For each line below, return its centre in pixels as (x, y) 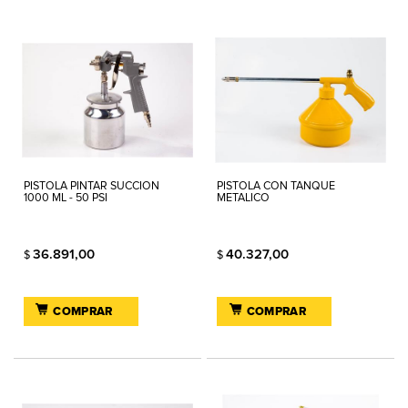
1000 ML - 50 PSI (66, 198)
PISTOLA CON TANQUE (276, 186)
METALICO (244, 198)
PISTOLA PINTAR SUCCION (92, 186)
